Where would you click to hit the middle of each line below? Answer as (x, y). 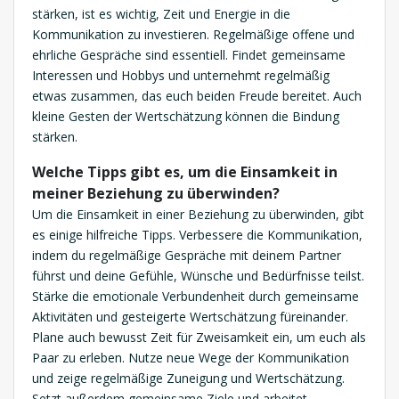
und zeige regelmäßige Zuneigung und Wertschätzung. (188, 378)
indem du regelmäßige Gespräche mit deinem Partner (187, 255)
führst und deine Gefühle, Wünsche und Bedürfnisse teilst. (198, 275)
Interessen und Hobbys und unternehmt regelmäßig (181, 75)
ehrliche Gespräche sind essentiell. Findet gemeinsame (189, 54)
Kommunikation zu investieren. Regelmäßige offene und (193, 34)
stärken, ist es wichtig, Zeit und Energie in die (161, 13)
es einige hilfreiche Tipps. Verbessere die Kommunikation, (197, 234)
